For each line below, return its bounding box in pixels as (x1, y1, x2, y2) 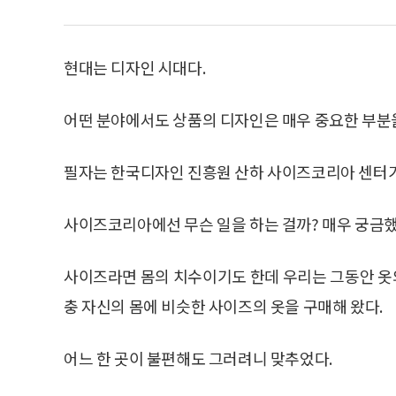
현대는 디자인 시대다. (64, 55, 206, 79)
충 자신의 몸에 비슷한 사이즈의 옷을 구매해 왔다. (64, 293, 383, 317)
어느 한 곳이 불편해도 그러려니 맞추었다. (64, 346, 332, 369)
